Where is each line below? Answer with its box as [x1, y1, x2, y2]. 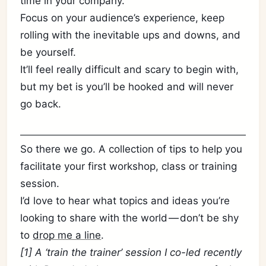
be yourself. [20, 46, 77, 58]
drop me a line [33, 229, 102, 241]
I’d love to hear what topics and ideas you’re [20, 195, 230, 207]
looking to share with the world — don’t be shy [20, 212, 239, 224]
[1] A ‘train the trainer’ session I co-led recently [20, 246, 242, 258]
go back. [20, 98, 62, 110]
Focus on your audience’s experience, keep [20, 12, 225, 24]
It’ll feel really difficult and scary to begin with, [20, 64, 239, 75]
